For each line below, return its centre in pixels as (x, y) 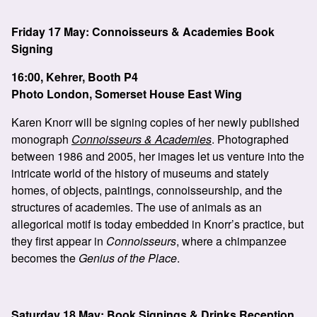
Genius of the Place (128, 258)
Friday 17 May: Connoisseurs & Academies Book (143, 31)
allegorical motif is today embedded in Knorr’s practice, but (157, 224)
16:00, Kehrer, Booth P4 (75, 77)
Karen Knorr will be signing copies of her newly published (155, 122)
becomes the (45, 258)
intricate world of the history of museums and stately (140, 173)
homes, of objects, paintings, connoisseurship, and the (147, 190)
